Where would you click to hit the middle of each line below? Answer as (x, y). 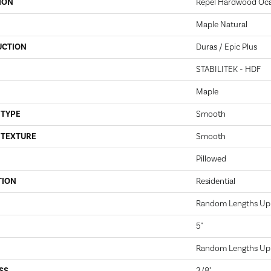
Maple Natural (222, 25)
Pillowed (211, 159)
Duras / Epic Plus (227, 47)
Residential (216, 181)
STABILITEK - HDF (228, 70)
